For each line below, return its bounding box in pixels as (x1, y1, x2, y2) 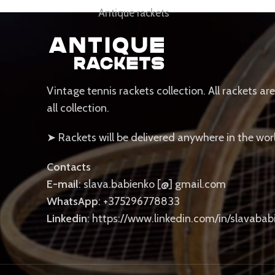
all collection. (47, 101, 109, 115)
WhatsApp (47, 195, 98, 208)
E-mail (47, 177, 79, 191)
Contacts (47, 160, 91, 174)
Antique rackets (98, 6, 169, 20)
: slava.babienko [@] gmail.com (79, 177, 226, 191)
